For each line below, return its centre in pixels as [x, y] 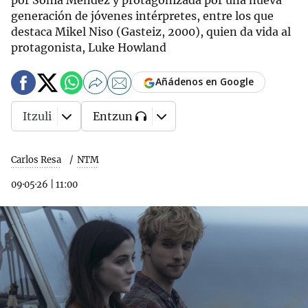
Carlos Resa [36, 160]
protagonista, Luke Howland [89, 47]
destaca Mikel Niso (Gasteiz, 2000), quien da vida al [151, 32]
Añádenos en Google [205, 82]
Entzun [113, 116]
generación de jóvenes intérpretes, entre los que [142, 16]
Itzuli [37, 116]
